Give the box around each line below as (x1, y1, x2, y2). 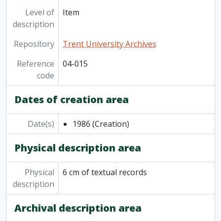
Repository (13, 38, 54, 50)
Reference (16, 58, 54, 70)
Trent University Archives (62, 38, 156, 50)
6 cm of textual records (62, 167, 147, 178)
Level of (25, 7, 54, 18)
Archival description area (14, 201, 142, 215)
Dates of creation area (14, 93, 129, 107)
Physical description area (14, 141, 141, 155)
